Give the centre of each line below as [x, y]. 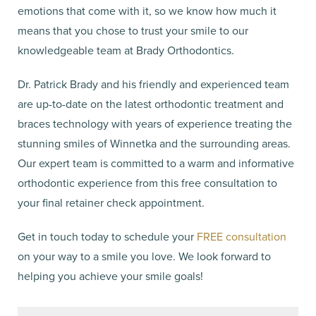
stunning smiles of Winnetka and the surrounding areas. [154, 143]
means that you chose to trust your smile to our [133, 30]
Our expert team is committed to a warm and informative [156, 163]
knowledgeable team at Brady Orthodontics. [127, 50]
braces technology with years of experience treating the [155, 123]
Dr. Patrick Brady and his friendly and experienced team [153, 84]
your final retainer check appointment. [113, 202]
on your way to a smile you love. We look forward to [144, 256]
